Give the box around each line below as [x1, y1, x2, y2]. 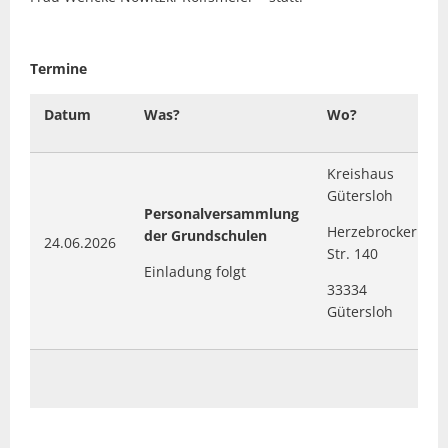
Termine [30, 59, 87, 78]
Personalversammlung [144, 204, 299, 223]
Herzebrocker [327, 222, 417, 241]
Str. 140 [327, 244, 378, 263]
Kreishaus [327, 164, 394, 183]
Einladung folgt [144, 262, 246, 281]
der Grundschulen [144, 226, 267, 245]
